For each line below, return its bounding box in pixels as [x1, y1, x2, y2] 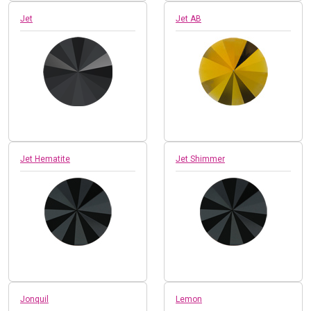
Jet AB [176, 13, 201, 24]
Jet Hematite [20, 153, 70, 164]
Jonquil [20, 294, 49, 304]
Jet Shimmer [176, 153, 225, 164]
